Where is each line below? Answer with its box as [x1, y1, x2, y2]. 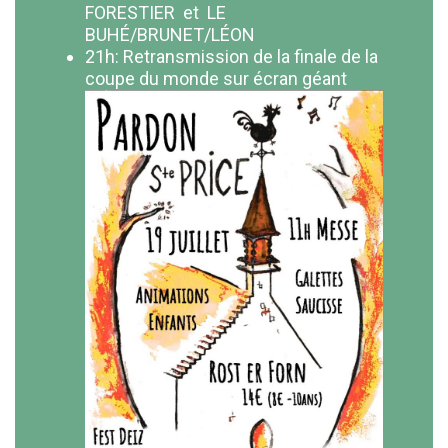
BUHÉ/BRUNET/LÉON [85, 24, 255, 45]
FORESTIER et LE [85, 2, 226, 23]
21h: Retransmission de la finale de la [85, 46, 378, 67]
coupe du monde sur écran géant [85, 68, 347, 89]
